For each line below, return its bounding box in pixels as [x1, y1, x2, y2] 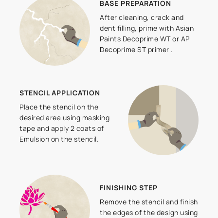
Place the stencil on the [19, 102, 99, 112]
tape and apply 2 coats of [19, 124, 104, 133]
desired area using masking [19, 113, 110, 123]
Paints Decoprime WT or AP [100, 34, 190, 44]
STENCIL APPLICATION [19, 88, 101, 98]
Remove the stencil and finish [100, 197, 198, 207]
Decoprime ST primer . [100, 45, 173, 54]
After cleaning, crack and [100, 13, 184, 22]
